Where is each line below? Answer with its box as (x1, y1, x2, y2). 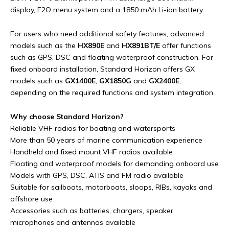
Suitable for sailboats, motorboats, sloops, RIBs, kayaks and (10, 182, 212, 192)
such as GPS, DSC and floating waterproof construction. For (10, 53, 213, 62)
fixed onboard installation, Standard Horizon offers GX (10, 64, 195, 74)
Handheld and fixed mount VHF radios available (10, 147, 173, 156)
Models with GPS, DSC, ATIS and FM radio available (10, 171, 184, 180)
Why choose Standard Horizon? (10, 112, 124, 121)
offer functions (160, 41, 211, 50)
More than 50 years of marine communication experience (10, 135, 202, 145)
